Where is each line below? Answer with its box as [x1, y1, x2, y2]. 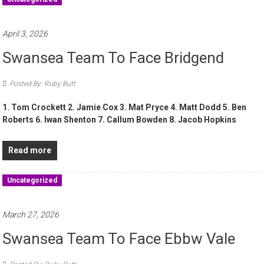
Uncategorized [7, 176, 58, 185]
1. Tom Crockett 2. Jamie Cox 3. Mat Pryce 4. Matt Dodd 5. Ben [2, 103, 247, 113]
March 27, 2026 [2, 210, 60, 220]
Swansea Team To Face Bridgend [2, 49, 225, 67]
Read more [8, 146, 52, 156]
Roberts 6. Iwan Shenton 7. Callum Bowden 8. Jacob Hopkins [2, 115, 237, 125]
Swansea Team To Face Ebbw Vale [2, 230, 236, 248]
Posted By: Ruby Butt [9, 80, 76, 88]
